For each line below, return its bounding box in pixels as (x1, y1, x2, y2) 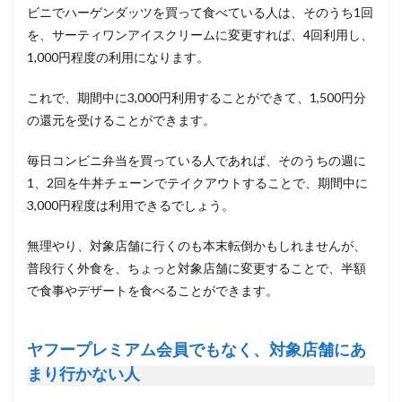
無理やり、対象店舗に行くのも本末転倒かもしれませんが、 (27, 238, 366, 254)
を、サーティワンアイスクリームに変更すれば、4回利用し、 (27, 27, 373, 43)
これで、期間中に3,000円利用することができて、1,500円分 (27, 90, 366, 106)
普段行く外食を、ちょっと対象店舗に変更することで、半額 (27, 260, 366, 276)
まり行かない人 (27, 363, 140, 384)
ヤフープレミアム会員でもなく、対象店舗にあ (27, 339, 366, 360)
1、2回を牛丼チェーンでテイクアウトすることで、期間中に (27, 175, 368, 191)
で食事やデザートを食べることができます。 (27, 283, 278, 299)
